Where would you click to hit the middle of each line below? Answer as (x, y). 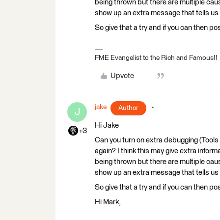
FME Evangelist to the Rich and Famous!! (156, 58)
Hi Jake (107, 125)
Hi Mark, (108, 202)
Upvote (122, 76)
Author (128, 108)
